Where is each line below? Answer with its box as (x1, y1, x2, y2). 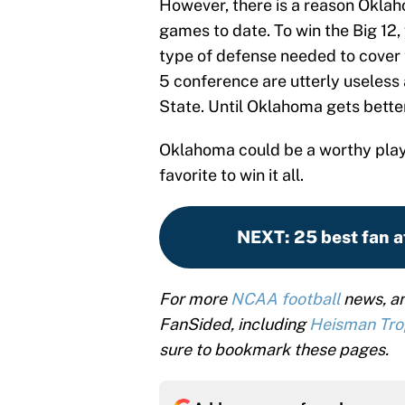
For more (159, 289, 231, 309)
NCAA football (231, 289, 340, 309)
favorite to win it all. (159, 165, 304, 185)
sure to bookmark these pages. (159, 340, 389, 360)
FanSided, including (159, 315, 309, 334)
